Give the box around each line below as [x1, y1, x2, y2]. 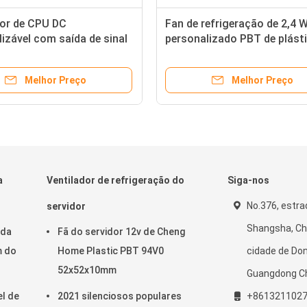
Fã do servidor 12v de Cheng [58, 226, 185, 237]
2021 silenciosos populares [58, 291, 182, 302]
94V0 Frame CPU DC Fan [165, 47, 288, 60]
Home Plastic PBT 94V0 [58, 245, 164, 256]
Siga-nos [228, 175, 269, 186]
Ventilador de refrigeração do [47, 175, 184, 186]
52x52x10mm [58, 265, 116, 275]
